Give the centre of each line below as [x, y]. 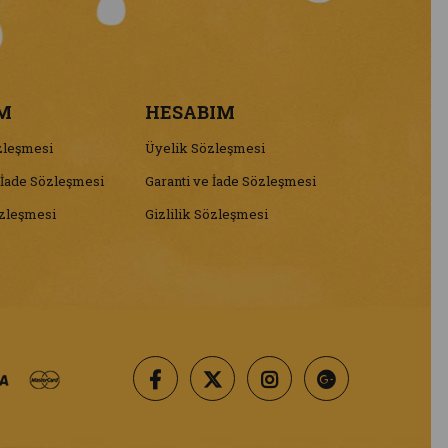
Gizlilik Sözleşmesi [207, 213]
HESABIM [190, 111]
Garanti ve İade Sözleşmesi [231, 180]
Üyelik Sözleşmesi [205, 147]
